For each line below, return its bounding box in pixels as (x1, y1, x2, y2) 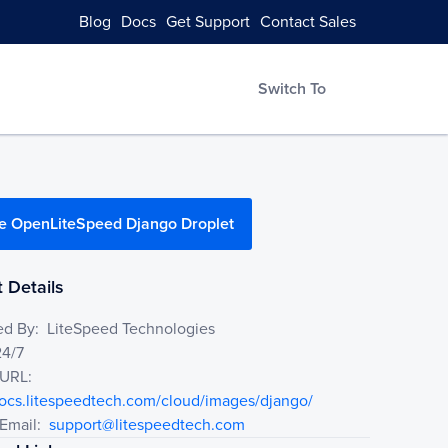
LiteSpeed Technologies (47, 319, 216, 339)
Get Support (166, 12, 250, 32)
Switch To (258, 79, 326, 99)
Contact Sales (260, 12, 356, 32)
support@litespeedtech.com (49, 415, 246, 435)
